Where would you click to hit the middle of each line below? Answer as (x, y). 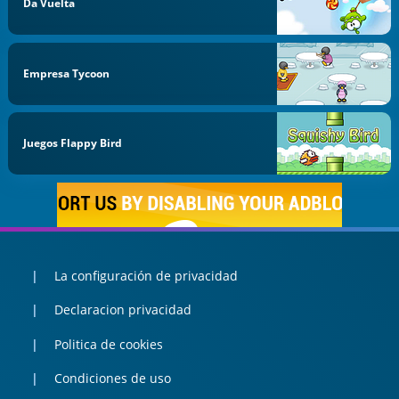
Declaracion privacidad (122, 310)
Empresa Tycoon (67, 73)
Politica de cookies (108, 344)
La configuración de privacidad (146, 275)
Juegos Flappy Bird (73, 143)
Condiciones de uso (112, 379)
